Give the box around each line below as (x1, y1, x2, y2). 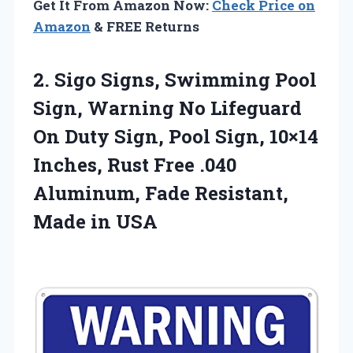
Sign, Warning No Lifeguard (33, 95, 302, 121)
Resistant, (195, 180, 288, 206)
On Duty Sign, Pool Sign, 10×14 (33, 123, 318, 149)
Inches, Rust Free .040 (33, 151, 236, 177)
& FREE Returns (91, 17, 199, 35)
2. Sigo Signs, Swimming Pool (33, 66, 317, 92)
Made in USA (33, 208, 158, 234)
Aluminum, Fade (33, 180, 195, 206)
